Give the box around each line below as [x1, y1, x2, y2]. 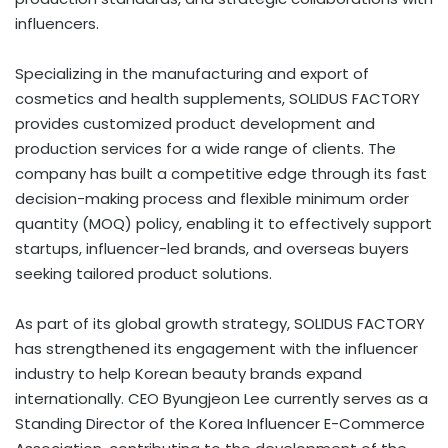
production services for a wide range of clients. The [15, 137, 396, 159]
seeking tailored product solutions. [15, 262, 272, 284]
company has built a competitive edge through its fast [15, 162, 427, 184]
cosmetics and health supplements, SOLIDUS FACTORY [15, 87, 420, 109]
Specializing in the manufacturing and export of [15, 62, 369, 84]
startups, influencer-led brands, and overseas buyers [15, 237, 409, 259]
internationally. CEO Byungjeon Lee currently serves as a [15, 387, 428, 409]
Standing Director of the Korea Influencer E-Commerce [15, 412, 425, 434]
